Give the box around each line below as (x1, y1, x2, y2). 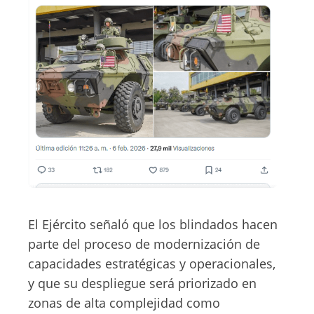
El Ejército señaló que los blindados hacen (28, 216, 278, 233)
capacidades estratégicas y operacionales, (28, 255, 275, 273)
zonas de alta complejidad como (28, 294, 220, 312)
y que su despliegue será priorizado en (28, 275, 257, 292)
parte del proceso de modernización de (28, 235, 260, 253)
